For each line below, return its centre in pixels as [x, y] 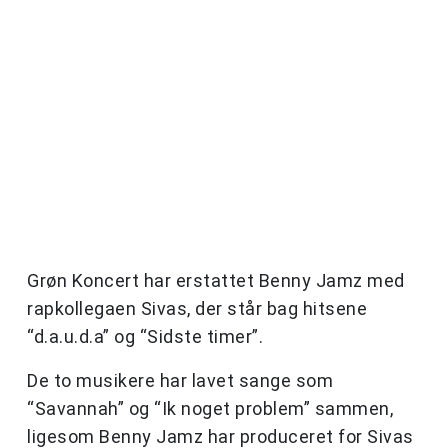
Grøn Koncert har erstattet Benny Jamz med [216, 281]
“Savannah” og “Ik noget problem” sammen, [210, 409]
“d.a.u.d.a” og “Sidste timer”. [147, 337]
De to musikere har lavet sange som [180, 381]
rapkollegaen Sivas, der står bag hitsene [197, 309]
